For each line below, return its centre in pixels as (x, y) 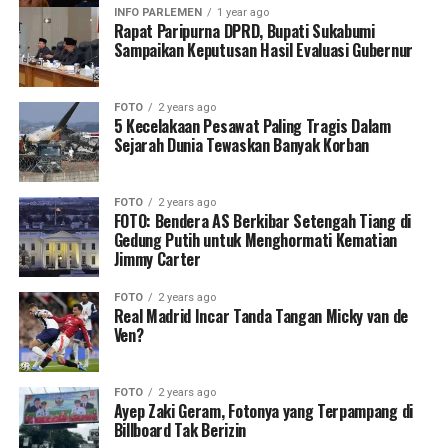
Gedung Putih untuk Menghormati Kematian (255, 239)
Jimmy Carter (157, 258)
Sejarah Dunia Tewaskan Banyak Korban (241, 144)
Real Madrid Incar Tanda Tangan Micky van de (260, 315)
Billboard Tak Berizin (179, 429)
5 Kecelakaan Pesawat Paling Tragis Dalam (252, 125)
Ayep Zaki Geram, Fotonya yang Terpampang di (263, 410)
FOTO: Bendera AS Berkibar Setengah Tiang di (262, 220)
